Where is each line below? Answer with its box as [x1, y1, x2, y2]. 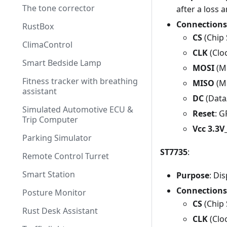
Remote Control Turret [22, 150, 109, 162]
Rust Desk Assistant [22, 205, 98, 216]
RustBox [22, 21, 54, 32]
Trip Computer [22, 114, 78, 125]
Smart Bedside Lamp [22, 57, 101, 68]
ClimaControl [22, 39, 72, 50]
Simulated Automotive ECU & [22, 104, 133, 115]
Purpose [176, 169, 209, 181]
